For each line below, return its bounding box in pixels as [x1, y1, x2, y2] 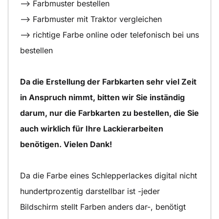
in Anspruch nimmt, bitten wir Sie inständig [20, 92, 185, 102]
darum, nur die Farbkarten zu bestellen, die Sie [20, 108, 199, 118]
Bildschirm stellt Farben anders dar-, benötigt [20, 201, 186, 212]
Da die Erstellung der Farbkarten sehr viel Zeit [20, 76, 197, 87]
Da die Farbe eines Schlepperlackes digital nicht [20, 170, 197, 180]
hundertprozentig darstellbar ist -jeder [20, 186, 160, 196]
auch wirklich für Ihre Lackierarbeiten [20, 123, 163, 133]
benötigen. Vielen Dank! [20, 139, 112, 149]
